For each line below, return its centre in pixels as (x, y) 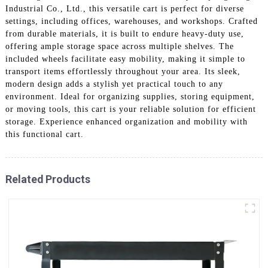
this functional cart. (44, 134)
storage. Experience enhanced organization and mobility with (126, 121)
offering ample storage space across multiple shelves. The (119, 46)
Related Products (48, 179)
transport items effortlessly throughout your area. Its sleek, (123, 71)
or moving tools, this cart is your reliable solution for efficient (130, 109)
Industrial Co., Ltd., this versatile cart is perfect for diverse (124, 8)
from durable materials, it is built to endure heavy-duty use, (124, 33)
